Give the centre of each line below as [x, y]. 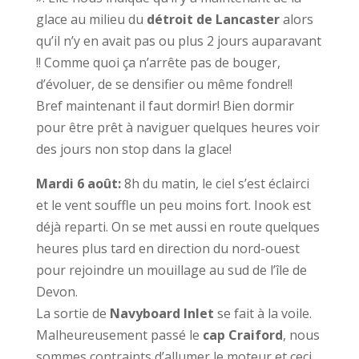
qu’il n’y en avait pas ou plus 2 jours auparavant [178, 41]
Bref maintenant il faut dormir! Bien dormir [165, 106]
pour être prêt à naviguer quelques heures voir [177, 127]
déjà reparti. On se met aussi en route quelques [177, 227]
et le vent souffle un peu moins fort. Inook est [173, 205]
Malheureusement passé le [119, 335]
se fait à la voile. [262, 313]
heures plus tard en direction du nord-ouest [167, 248]
